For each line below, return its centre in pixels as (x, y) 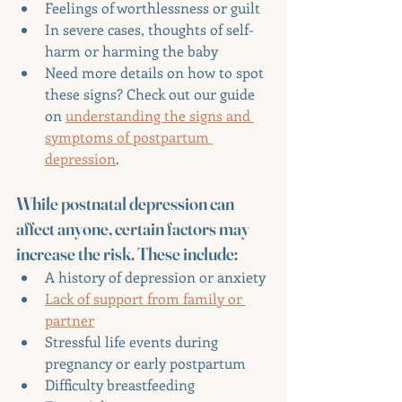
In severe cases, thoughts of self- (149, 29)
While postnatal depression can (127, 203)
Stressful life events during (133, 341)
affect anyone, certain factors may (134, 228)
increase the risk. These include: (127, 253)
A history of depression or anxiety (155, 277)
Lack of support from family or (145, 298)
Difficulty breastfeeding (120, 385)
